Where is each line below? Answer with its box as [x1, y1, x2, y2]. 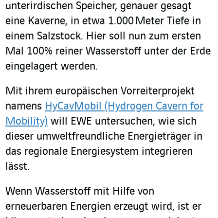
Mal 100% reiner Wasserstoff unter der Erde [5, 46, 211, 58]
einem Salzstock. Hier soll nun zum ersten [5, 31, 201, 43]
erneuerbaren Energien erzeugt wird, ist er [5, 201, 201, 213]
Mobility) [5, 116, 48, 128]
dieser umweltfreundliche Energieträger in [5, 131, 202, 143]
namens [5, 101, 45, 113]
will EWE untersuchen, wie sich [48, 116, 197, 128]
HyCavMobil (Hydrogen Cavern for [45, 101, 203, 113]
